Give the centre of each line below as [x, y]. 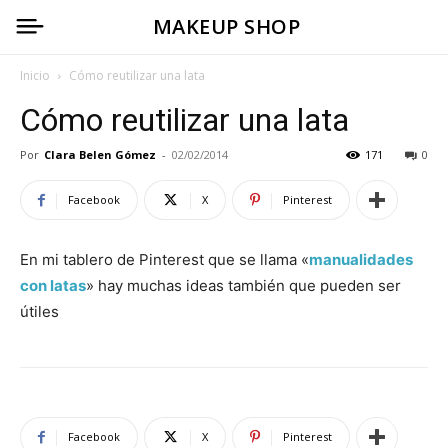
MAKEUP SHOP [226, 26]
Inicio [35, 75]
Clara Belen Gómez [100, 154]
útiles [39, 311]
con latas [53, 285]
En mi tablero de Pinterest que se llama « [164, 259]
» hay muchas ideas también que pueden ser [243, 285]
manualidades [361, 259]
